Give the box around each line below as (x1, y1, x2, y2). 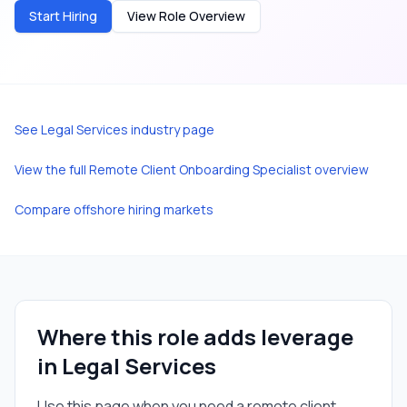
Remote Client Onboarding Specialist (89, 161, 312, 178)
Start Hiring (29, 7, 97, 25)
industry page (128, 121, 214, 138)
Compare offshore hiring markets (15, 201, 213, 218)
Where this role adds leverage (37, 322, 353, 352)
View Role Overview (127, 7, 245, 25)
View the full (15, 161, 89, 178)
